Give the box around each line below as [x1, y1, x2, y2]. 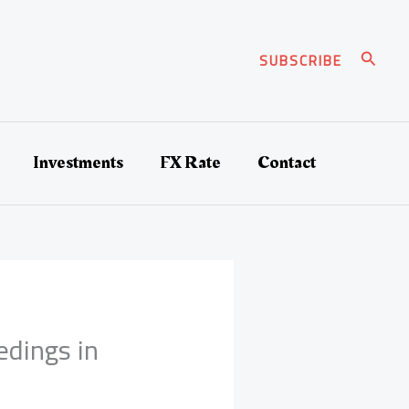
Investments [32, 148, 123, 176]
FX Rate [159, 148, 221, 176]
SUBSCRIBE [258, 47, 342, 74]
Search [359, 44, 407, 75]
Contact [257, 148, 316, 176]
